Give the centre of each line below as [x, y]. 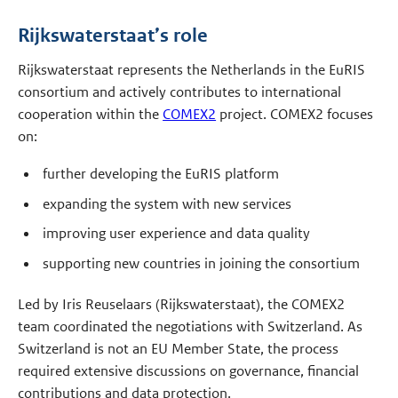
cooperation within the [91, 115]
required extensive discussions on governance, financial [189, 370]
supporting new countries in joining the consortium [201, 263]
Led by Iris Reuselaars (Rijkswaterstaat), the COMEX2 [182, 304]
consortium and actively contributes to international [180, 92]
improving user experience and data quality [176, 234]
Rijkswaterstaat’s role [113, 36]
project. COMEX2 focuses [295, 115]
